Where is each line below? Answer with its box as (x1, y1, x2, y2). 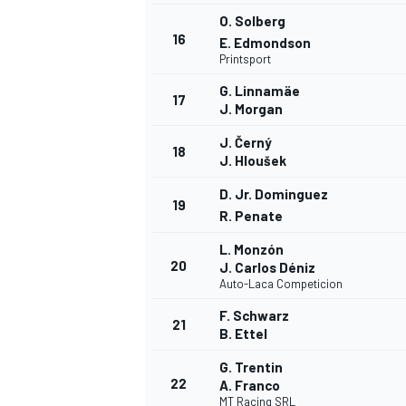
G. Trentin (219, 359, 283, 376)
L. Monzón (219, 241, 284, 258)
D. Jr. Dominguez (219, 186, 328, 203)
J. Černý (219, 134, 272, 151)
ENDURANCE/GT (141, 317, 240, 334)
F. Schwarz (219, 307, 289, 324)
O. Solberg (219, 13, 285, 30)
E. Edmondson (219, 34, 311, 52)
